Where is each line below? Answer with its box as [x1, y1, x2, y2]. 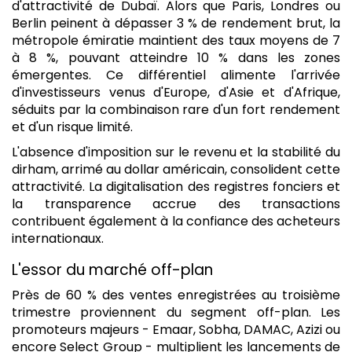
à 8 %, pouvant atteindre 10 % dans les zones [12, 48, 340, 67]
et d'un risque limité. [12, 117, 133, 136]
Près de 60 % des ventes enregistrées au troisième [12, 285, 340, 304]
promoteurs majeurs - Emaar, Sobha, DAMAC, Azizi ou [12, 320, 340, 339]
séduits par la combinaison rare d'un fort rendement [12, 100, 340, 119]
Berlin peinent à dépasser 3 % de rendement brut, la [12, 13, 340, 32]
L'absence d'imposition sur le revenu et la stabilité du [12, 142, 340, 161]
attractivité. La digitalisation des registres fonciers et [12, 177, 340, 196]
